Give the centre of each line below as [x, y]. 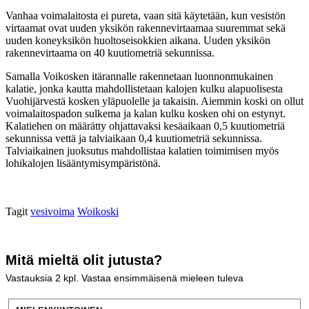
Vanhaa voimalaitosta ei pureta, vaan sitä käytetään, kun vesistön [146, 16]
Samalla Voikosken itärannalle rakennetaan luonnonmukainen [139, 77]
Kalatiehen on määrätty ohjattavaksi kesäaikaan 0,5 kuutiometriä [145, 126]
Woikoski [98, 212]
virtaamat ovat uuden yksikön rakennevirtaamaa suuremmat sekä [146, 28]
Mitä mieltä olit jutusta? [84, 260]
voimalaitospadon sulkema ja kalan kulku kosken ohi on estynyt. [146, 114]
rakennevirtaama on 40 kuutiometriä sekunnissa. [110, 53]
